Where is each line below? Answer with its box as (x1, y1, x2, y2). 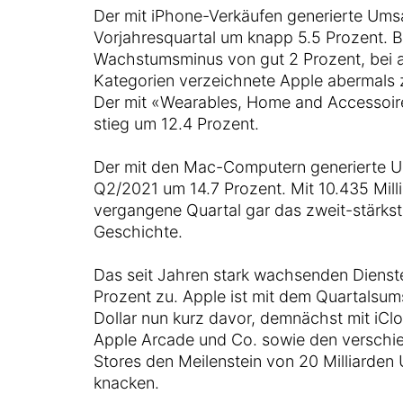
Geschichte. (93, 222, 183, 241)
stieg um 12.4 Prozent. (93, 114, 259, 133)
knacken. (93, 373, 159, 392)
